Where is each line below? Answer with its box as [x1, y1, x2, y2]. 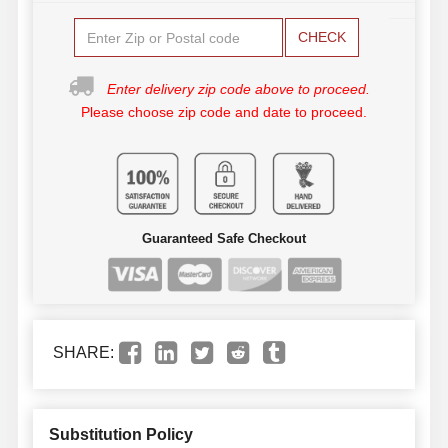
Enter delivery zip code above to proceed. [107, 81, 370, 98]
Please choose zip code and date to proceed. [81, 104, 367, 121]
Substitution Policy [48, 425, 193, 443]
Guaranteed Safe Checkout [142, 231, 306, 247]
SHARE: [52, 343, 114, 361]
